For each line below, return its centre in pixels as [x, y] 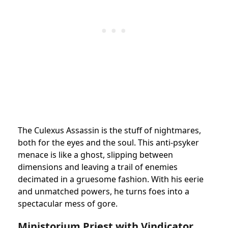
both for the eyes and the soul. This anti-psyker [108, 143]
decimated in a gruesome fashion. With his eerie [111, 179]
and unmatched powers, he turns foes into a [104, 192]
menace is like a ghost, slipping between [95, 155]
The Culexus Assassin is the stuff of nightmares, [109, 131]
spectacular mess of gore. [68, 204]
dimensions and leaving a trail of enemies [98, 167]
